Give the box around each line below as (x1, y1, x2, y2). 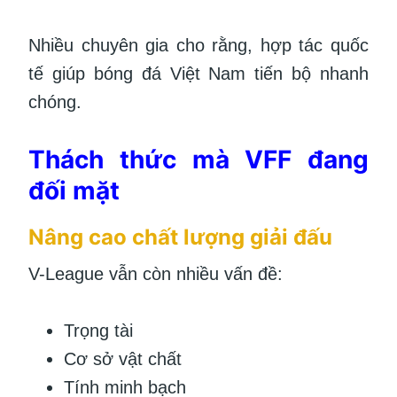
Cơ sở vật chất (64, 349, 182, 370)
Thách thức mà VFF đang (28, 144, 369, 175)
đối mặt (28, 175, 120, 206)
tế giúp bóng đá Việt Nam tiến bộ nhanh (28, 64, 369, 84)
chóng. (28, 92, 82, 113)
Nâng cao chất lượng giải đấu (28, 224, 332, 251)
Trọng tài (64, 321, 133, 341)
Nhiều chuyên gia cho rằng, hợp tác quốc (28, 35, 369, 56)
